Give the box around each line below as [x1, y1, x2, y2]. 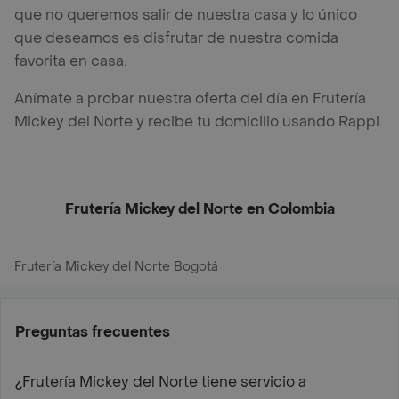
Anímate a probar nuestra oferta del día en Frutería [14, 88, 366, 108]
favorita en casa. [14, 51, 126, 70]
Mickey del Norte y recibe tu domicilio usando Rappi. [14, 111, 382, 131]
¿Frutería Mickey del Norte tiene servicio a [15, 371, 306, 391]
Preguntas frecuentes [15, 322, 170, 341]
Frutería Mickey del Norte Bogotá [14, 257, 218, 275]
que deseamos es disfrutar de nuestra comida [14, 28, 338, 47]
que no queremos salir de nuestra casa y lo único [14, 4, 357, 24]
